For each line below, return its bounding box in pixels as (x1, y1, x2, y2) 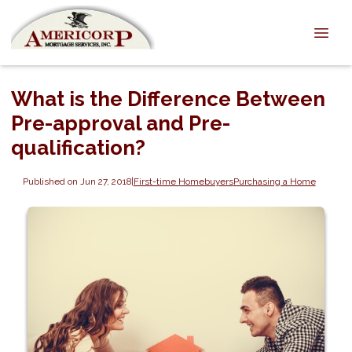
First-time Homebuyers (133, 175, 233, 187)
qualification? (11, 136, 145, 159)
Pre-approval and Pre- (11, 112, 230, 135)
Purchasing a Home (233, 175, 316, 187)
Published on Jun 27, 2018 (22, 175, 131, 187)
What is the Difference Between (11, 87, 325, 111)
